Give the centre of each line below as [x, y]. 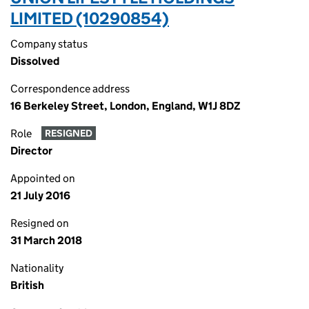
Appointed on [43, 178]
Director [31, 151]
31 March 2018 [46, 240]
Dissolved [35, 61]
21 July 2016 [40, 196]
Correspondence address [70, 89]
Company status [49, 44]
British [27, 285]
